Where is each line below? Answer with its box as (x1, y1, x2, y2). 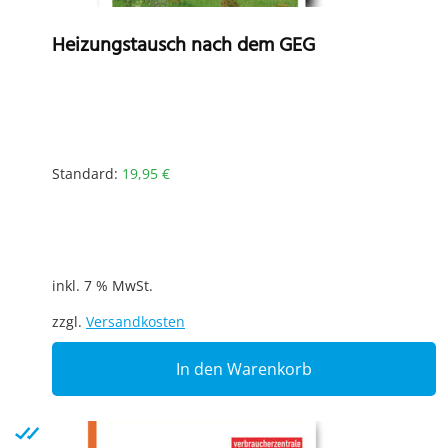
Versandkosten (86, 311, 185, 331)
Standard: (52, 164, 122, 184)
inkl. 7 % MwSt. (52, 275, 153, 295)
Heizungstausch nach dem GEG (52, 29, 315, 62)
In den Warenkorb (176, 357, 312, 380)
